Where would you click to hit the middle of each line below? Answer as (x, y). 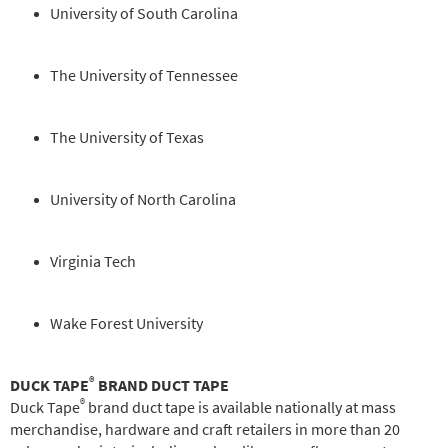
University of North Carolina (143, 199)
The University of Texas (127, 137)
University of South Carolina (144, 13)
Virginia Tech (93, 261)
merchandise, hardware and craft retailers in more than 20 (205, 429)
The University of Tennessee (144, 75)
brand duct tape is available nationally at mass (240, 407)
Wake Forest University (126, 323)
